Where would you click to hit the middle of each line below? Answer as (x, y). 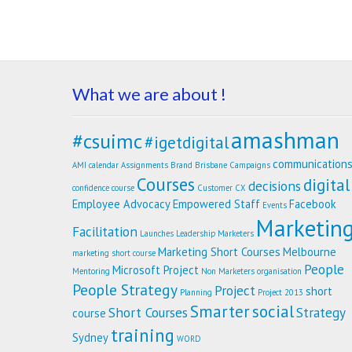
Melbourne (310, 252)
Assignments (145, 165)
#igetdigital (187, 143)
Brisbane (211, 165)
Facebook (313, 204)
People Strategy (125, 290)
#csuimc (107, 141)
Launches (157, 234)
